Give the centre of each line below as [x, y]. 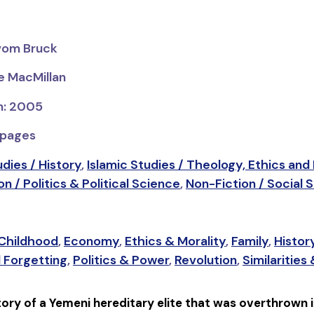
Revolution [205, 260]
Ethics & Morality [175, 241]
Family [250, 241]
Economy [91, 241]
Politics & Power [121, 260]
